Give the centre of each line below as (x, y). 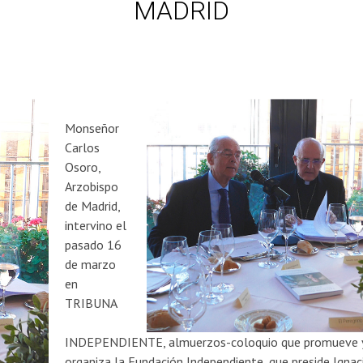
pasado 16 (94, 245)
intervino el (96, 226)
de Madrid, (93, 206)
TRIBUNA (91, 303)
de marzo (91, 265)
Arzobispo (92, 187)
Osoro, (83, 167)
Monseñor (92, 128)
